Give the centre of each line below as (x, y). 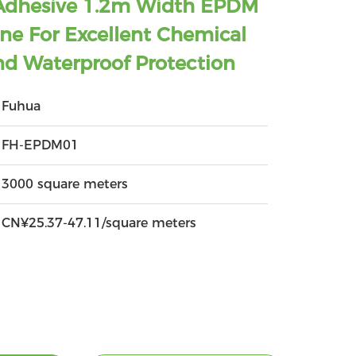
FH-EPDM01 (41, 145)
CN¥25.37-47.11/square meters (99, 223)
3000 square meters (65, 184)
